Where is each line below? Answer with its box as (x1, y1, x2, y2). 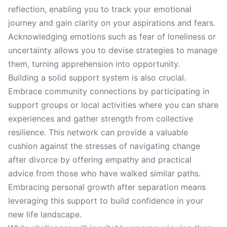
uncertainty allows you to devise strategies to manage (8, 45, 217, 55)
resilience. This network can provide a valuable (8, 127, 188, 137)
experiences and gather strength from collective (8, 113, 193, 124)
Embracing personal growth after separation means (8, 182, 206, 192)
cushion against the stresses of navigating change (8, 141, 200, 151)
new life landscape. (8, 209, 82, 219)
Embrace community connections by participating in (8, 86, 209, 96)
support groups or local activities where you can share (8, 100, 218, 110)
